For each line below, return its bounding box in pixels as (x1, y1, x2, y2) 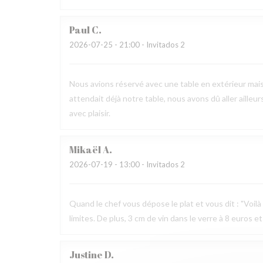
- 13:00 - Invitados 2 (113, 160, 185, 169)
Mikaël (69, 143, 101, 156)
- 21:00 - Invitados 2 (113, 40, 185, 49)
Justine (69, 248, 103, 261)
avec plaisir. (69, 108, 110, 118)
